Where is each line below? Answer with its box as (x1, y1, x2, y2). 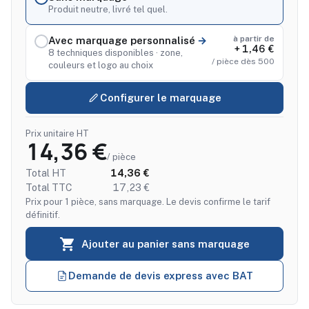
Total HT (26, 167, 66, 179)
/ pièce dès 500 (212, 56, 275, 66)
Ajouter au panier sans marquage (81, 238, 250, 250)
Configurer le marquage (99, 92, 221, 104)
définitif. (26, 209, 60, 220)
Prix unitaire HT (26, 128, 89, 139)
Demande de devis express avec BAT (68, 270, 253, 282)
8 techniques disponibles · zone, (48, 47, 183, 58)
